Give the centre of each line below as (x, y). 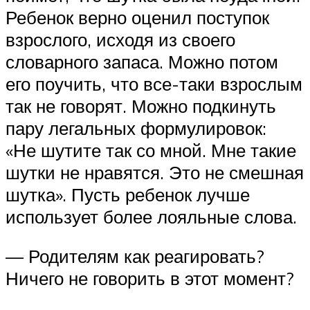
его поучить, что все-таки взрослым (154, 83)
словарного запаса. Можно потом (142, 61)
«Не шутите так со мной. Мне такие (151, 150)
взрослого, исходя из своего (120, 39)
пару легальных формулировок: (136, 128)
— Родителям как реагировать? (135, 256)
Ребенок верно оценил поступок (137, 17)
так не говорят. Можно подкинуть (141, 106)
